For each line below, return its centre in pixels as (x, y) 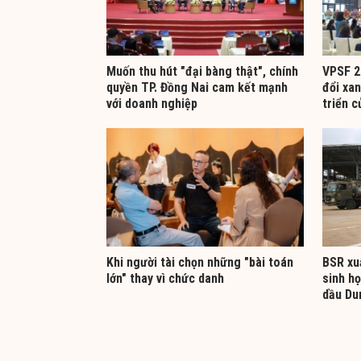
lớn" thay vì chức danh (165, 278)
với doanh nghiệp (152, 104)
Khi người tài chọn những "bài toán (200, 262)
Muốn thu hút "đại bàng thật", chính (202, 72)
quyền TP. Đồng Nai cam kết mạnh (197, 88)
